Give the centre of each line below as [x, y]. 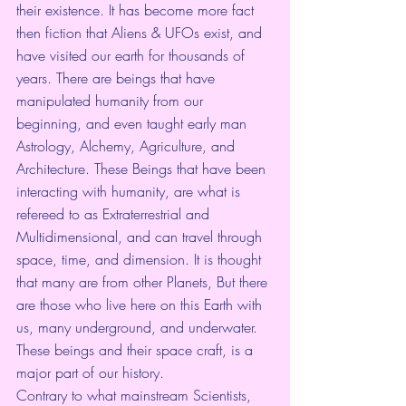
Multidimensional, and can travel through [141, 237]
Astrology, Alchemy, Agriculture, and [128, 146]
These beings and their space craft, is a [137, 350]
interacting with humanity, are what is [130, 191]
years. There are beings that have [118, 78]
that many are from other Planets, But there [144, 282]
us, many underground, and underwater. [139, 327]
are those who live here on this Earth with [141, 304]
